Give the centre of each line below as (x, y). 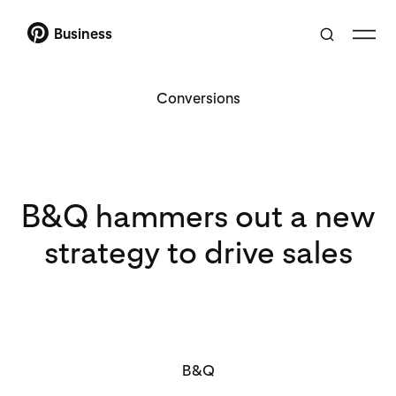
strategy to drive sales (198, 252)
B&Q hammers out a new (198, 216)
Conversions (198, 98)
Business (83, 34)
